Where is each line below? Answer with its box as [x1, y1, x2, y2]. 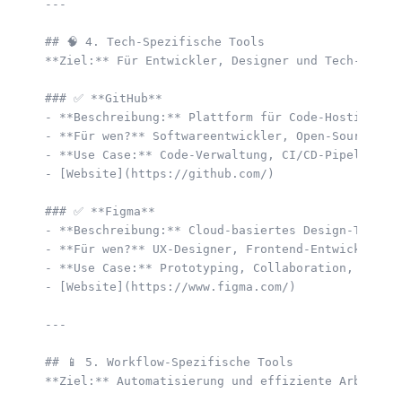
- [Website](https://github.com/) [45, 167, 289, 180]
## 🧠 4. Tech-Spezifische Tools [45, 35, 279, 48]
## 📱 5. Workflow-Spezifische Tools [45, 355, 308, 369]
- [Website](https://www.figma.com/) [45, 280, 310, 293]
